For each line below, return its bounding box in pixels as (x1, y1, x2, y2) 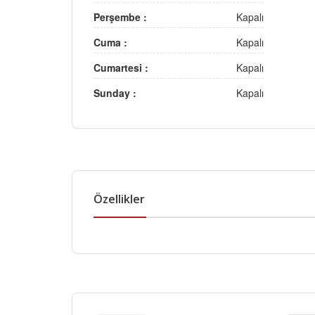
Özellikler (94, 191, 145, 207)
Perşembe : (94, 9, 147, 24)
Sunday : (94, 85, 136, 100)
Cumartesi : (94, 60, 148, 75)
